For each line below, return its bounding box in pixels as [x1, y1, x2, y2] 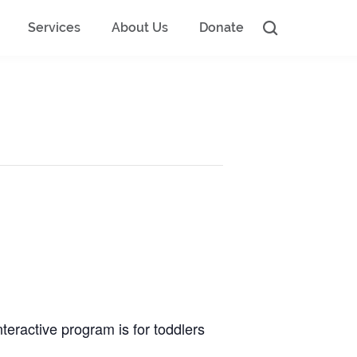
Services [28, 20, 84, 35]
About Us [112, 20, 171, 35]
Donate [199, 20, 244, 35]
